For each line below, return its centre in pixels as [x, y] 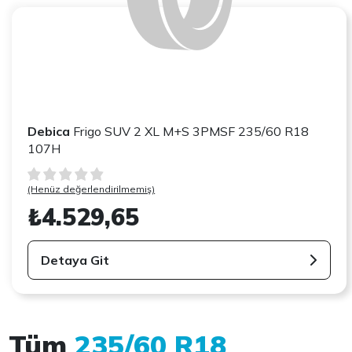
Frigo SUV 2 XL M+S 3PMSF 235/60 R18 [190, 131]
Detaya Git [75, 260]
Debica [49, 131]
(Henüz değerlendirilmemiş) [92, 189]
